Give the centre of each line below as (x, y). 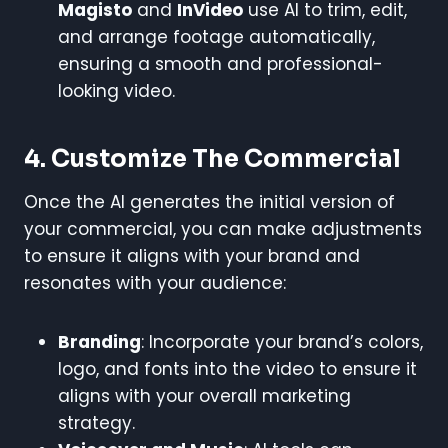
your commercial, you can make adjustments (223, 228)
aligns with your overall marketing (204, 395)
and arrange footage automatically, (216, 36)
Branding (99, 341)
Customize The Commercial (226, 158)
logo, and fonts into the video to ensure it (237, 368)
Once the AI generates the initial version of (209, 201)
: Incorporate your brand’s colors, (282, 341)
